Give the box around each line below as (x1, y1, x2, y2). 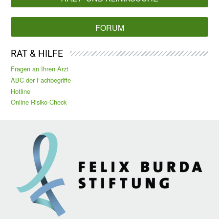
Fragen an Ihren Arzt (11, 64, 69, 74)
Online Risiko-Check (11, 97, 67, 107)
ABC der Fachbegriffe (11, 75, 71, 85)
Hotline (11, 86, 31, 96)
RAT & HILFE (11, 48, 64, 60)
